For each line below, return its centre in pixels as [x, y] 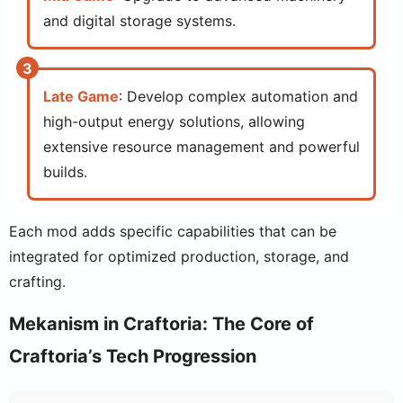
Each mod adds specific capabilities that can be [173, 231]
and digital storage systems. [139, 21]
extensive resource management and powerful [201, 147]
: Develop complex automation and [238, 96]
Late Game [81, 96]
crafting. [37, 282]
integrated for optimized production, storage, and [179, 256]
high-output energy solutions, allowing [174, 121]
